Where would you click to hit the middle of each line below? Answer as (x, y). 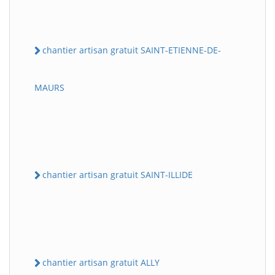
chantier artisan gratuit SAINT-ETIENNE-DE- (132, 50)
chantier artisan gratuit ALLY (101, 263)
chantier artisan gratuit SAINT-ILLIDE (118, 174)
